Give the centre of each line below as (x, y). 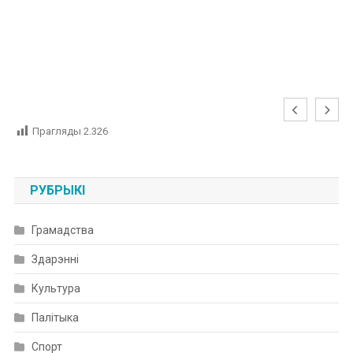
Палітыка (55, 318)
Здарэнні (55, 260)
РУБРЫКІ (57, 191)
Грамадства (62, 230)
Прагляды (56, 132)
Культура (56, 289)
